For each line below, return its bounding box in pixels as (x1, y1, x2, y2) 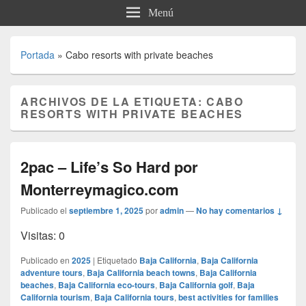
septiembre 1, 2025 (69, 204, 143, 217)
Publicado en (20, 253, 70, 266)
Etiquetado (97, 253, 137, 266)
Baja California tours (94, 290, 174, 303)
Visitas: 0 (20, 227, 65, 243)
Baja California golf (159, 278, 233, 291)
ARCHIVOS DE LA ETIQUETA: (20, 93, 207, 109)
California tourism (20, 290, 90, 303)
